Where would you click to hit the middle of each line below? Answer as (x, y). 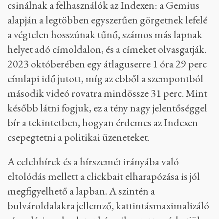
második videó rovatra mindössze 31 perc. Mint (107, 93)
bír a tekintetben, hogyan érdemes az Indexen (103, 122)
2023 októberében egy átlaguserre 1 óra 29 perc (107, 64)
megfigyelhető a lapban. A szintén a (81, 191)
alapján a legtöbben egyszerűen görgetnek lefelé (107, 20)
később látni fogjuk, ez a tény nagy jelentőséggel (107, 108)
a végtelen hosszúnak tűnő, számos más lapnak (105, 34)
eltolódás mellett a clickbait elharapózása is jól (104, 176)
